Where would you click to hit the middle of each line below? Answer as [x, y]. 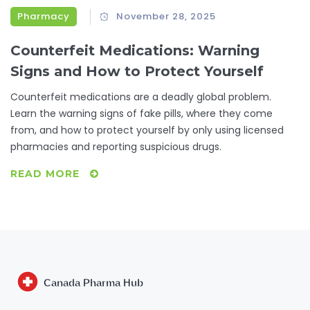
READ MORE [47, 174]
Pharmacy [44, 17]
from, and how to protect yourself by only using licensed [147, 130]
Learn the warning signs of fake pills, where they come [142, 114]
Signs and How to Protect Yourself [137, 72]
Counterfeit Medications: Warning [135, 51]
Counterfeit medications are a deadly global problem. [141, 97]
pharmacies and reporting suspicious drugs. [116, 147]
